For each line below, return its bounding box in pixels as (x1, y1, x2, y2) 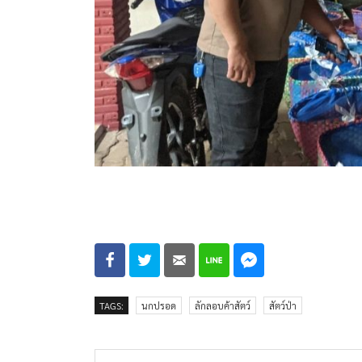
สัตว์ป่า (269, 299, 297, 313)
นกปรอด (141, 299, 176, 313)
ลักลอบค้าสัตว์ (195, 299, 250, 313)
